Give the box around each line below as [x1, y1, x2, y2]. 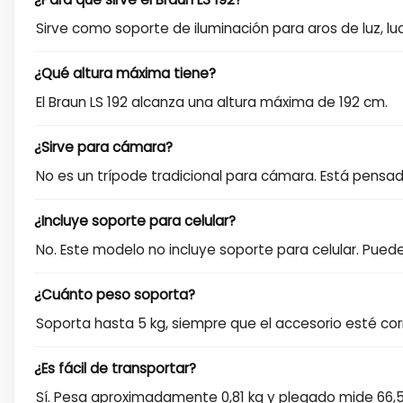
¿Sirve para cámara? [34, 137, 173, 157]
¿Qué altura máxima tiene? [34, 63, 216, 83]
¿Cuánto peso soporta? [34, 284, 195, 304]
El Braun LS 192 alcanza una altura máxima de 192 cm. [36, 92, 388, 112]
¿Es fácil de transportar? [34, 358, 196, 378]
